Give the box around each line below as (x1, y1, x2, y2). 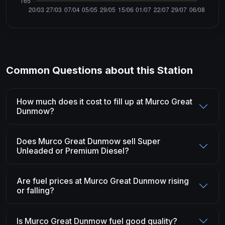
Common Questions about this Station (6, 64, 193, 76)
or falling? (17, 185, 54, 195)
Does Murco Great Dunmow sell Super (17, 136, 160, 146)
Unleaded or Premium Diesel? (17, 146, 129, 156)
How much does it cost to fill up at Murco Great (17, 96, 192, 106)
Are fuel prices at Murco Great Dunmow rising (17, 176, 189, 186)
